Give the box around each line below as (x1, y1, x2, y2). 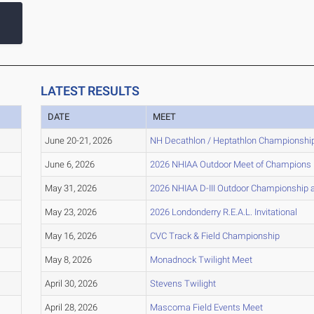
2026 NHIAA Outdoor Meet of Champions (149, 159, 311, 170)
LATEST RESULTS (40, 83, 139, 99)
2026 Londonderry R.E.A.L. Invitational (149, 207, 297, 218)
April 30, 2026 (44, 278, 97, 289)
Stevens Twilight (149, 278, 216, 289)
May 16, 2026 (44, 231, 97, 242)
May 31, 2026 (44, 183, 97, 194)
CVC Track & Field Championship (149, 231, 280, 242)
